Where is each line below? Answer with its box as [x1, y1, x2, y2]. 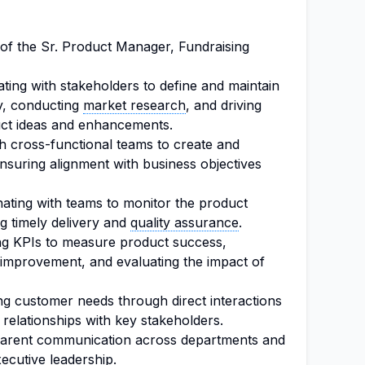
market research [83, 97, 186, 113]
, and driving [186, 97, 262, 113]
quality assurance [130, 214, 239, 231]
